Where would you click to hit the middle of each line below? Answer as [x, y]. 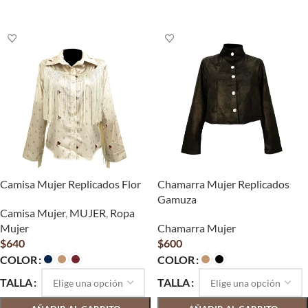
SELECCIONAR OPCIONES [60, 7]
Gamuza [177, 199]
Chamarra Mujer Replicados [223, 184]
